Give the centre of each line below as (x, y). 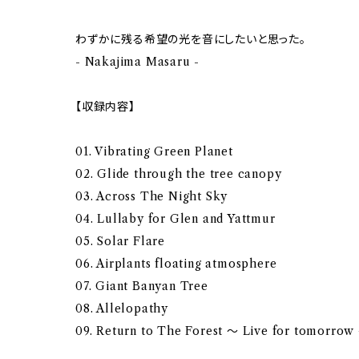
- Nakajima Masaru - (138, 62)
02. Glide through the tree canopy (179, 174)
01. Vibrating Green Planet (154, 152)
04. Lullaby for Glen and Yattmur (175, 219)
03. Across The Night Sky (152, 197)
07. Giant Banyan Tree (142, 286)
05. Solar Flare (120, 242)
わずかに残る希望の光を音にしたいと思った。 (191, 40)
